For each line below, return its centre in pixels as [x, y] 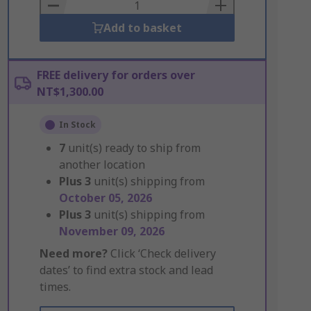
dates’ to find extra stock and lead [126, 270]
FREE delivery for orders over [116, 75]
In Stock [77, 125]
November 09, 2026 [111, 231]
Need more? [73, 253]
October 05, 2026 [105, 198]
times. [55, 287]
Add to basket [142, 28]
